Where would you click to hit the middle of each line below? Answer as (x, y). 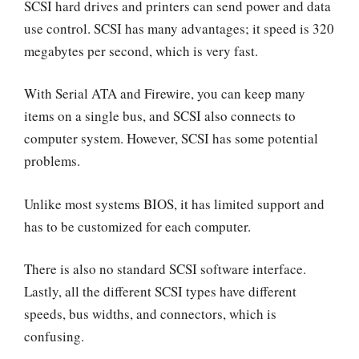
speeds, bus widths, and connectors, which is (150, 314)
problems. (52, 161)
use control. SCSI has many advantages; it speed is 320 (179, 28)
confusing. (56, 337)
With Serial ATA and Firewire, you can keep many (165, 94)
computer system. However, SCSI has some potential (171, 139)
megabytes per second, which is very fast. (141, 50)
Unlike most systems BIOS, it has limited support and (174, 204)
